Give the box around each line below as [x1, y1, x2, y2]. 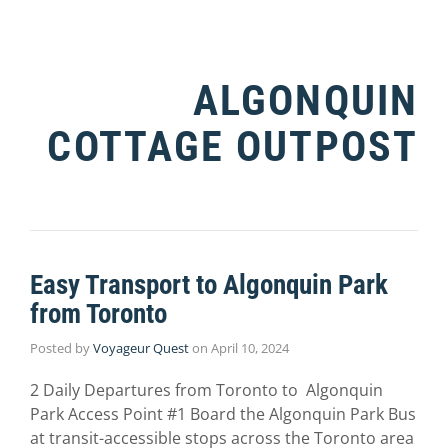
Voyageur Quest [93, 339, 189, 358]
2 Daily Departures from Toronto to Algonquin [30, 379, 383, 402]
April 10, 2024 [211, 339, 289, 358]
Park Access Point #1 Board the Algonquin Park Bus [30, 403, 416, 426]
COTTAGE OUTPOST [47, 122, 418, 172]
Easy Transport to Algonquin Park [30, 269, 388, 302]
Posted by [30, 339, 93, 358]
